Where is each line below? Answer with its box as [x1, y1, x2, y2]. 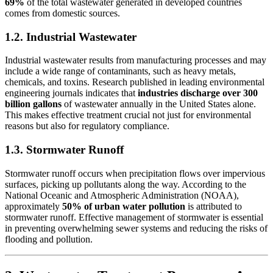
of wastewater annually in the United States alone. [62, 99, 256, 110]
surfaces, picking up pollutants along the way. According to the [5, 179, 246, 190]
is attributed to [185, 200, 242, 211]
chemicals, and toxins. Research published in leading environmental [5, 77, 264, 88]
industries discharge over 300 [138, 88, 258, 99]
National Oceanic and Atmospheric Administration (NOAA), [5, 190, 239, 200]
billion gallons [5, 99, 62, 110]
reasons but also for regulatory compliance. [5, 121, 169, 132]
